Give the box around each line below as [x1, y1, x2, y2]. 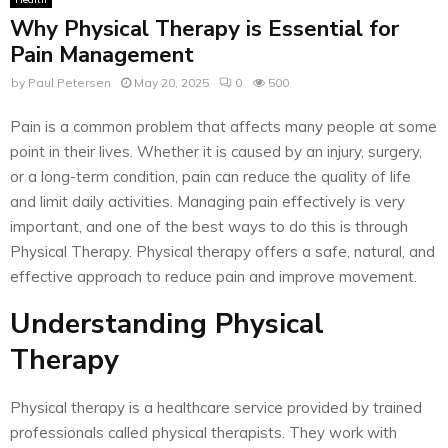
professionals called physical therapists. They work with [10, 423, 397, 443]
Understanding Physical [10, 305, 324, 344]
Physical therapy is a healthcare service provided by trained [10, 398, 422, 418]
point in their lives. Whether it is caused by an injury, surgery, [10, 142, 422, 162]
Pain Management [10, 39, 194, 70]
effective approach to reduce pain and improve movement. [10, 267, 417, 287]
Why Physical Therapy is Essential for [10, 13, 399, 44]
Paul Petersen [28, 74, 111, 90]
